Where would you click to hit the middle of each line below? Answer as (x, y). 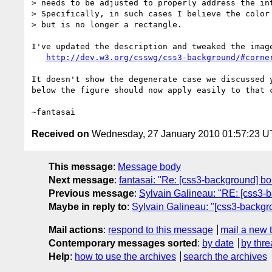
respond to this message (161, 229)
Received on (60, 134)
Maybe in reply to (88, 206)
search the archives (225, 256)
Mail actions (76, 229)
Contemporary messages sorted (123, 243)
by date (218, 243)
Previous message (91, 193)
